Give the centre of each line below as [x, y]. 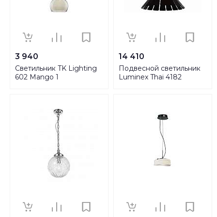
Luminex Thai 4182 [150, 77]
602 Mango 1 [37, 77]
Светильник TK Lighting [56, 68]
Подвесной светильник [160, 68]
